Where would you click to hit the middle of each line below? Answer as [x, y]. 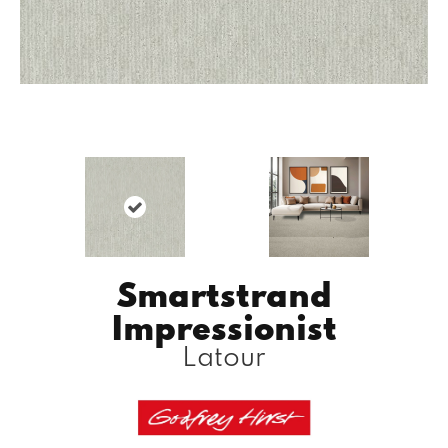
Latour [224, 355]
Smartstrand [224, 293]
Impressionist [224, 326]
